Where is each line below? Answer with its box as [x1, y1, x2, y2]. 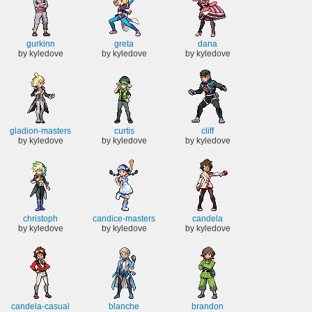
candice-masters [93, 213, 155, 224]
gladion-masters [10, 126, 71, 136]
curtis [114, 126, 134, 136]
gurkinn [26, 38, 55, 49]
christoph [23, 213, 58, 224]
